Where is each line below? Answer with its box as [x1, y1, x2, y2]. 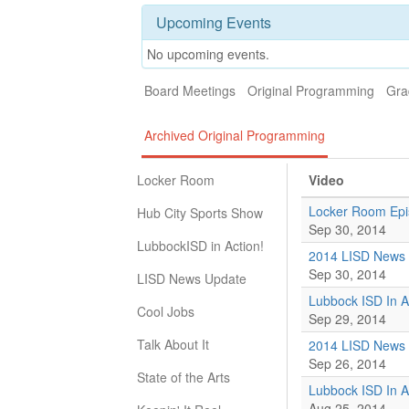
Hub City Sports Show [137, 204, 263, 222]
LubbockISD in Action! [137, 236, 264, 255]
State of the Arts [137, 368, 230, 386]
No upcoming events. [147, 45, 269, 63]
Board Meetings [144, 81, 236, 100]
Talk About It [137, 335, 209, 353]
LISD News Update [137, 269, 246, 288]
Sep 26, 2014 [309, 354, 386, 372]
